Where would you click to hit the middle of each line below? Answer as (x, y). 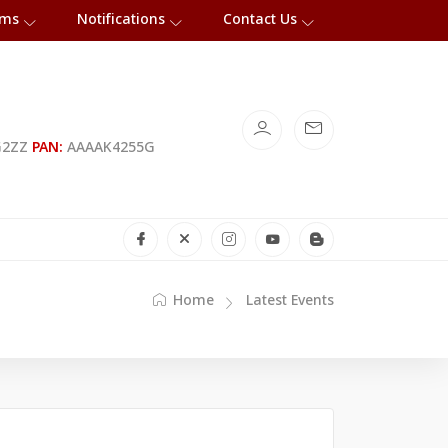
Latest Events (290, 302)
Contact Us (260, 20)
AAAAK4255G (109, 148)
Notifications (121, 20)
